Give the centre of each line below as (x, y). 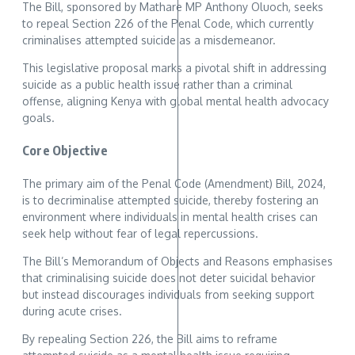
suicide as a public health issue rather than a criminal (157, 84)
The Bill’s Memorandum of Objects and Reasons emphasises (177, 261)
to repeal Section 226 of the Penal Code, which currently (168, 23)
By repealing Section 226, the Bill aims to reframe (150, 339)
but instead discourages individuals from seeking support (168, 295)
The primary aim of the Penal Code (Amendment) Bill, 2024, (174, 184)
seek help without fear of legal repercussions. (140, 234)
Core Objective (65, 150)
